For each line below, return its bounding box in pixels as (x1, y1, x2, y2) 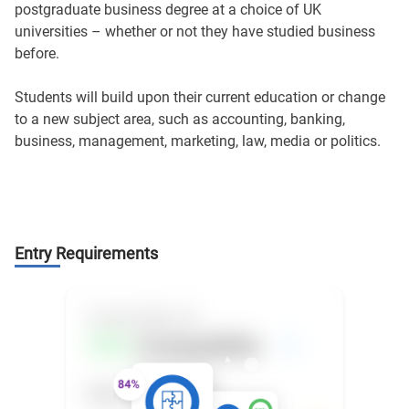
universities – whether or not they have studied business (15, 23, 375, 40)
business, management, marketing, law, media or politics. (15, 132, 381, 150)
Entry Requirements (15, 244, 158, 263)
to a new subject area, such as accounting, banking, (15, 110, 345, 128)
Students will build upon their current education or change (15, 89, 385, 106)
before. (15, 45, 59, 62)
